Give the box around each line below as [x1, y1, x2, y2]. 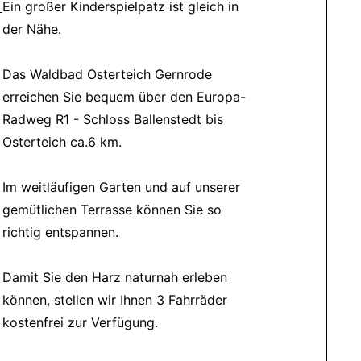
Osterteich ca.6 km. [2, 133, 122, 150]
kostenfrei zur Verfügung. [2, 313, 159, 330]
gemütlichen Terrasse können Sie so [2, 201, 222, 218]
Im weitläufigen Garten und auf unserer [2, 178, 241, 195]
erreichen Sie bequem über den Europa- [2, 88, 247, 105]
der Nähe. [2, 20, 62, 37]
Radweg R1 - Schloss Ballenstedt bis [2, 110, 224, 127]
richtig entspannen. [2, 223, 119, 240]
